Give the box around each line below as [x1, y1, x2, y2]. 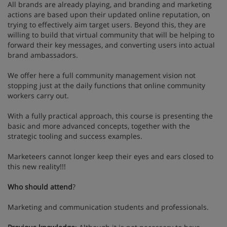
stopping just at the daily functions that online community [8, 81, 205, 90]
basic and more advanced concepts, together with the [8, 121, 190, 131]
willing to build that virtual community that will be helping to [8, 30, 214, 40]
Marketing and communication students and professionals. [8, 202, 209, 212]
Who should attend [8, 182, 72, 192]
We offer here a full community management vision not [8, 70, 196, 80]
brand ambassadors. [8, 50, 78, 60]
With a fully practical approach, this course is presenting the [8, 111, 213, 121]
